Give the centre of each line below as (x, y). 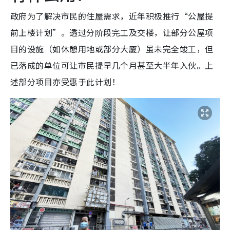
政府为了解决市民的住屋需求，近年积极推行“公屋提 (112, 16)
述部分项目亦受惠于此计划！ (65, 81)
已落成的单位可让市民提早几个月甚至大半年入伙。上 (112, 65)
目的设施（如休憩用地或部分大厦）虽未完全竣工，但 (112, 49)
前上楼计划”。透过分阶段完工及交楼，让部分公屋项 (112, 32)
